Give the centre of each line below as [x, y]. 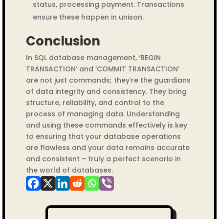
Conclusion [63, 41]
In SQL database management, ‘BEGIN [93, 58]
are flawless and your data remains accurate [108, 148]
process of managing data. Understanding [103, 114]
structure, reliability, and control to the [95, 103]
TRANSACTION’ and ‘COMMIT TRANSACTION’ [102, 69]
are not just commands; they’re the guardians [108, 80]
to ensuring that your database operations [103, 136]
